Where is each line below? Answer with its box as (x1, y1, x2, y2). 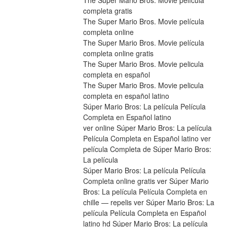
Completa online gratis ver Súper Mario (83, 176, 209, 186)
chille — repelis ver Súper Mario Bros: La (83, 197, 214, 208)
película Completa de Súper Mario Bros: (83, 144, 211, 155)
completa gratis (83, 6, 132, 16)
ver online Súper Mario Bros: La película (83, 123, 212, 133)
